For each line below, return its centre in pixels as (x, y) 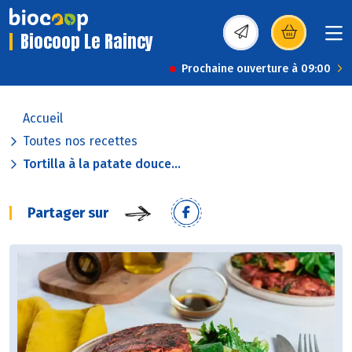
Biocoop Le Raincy (87, 42)
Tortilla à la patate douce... (102, 164)
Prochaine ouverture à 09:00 (256, 69)
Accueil (43, 119)
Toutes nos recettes (80, 141)
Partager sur (68, 213)
